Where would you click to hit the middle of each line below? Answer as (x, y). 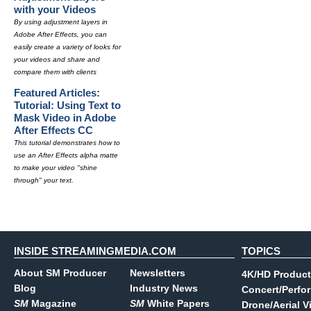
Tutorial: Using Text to (67, 105)
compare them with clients (55, 72)
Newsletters (158, 273)
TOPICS (261, 251)
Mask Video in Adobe (65, 118)
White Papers (177, 303)
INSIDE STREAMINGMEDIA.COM (95, 251)
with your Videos (55, 9)
